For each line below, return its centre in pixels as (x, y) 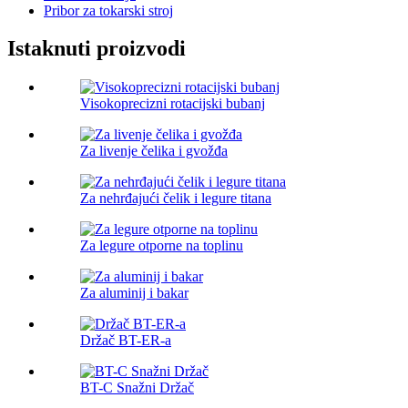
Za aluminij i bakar (134, 293)
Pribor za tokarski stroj (108, 10)
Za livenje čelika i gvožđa (154, 151)
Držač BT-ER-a (126, 341)
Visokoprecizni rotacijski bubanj (173, 104)
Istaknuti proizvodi (97, 49)
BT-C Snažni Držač (137, 388)
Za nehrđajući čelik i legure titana (176, 199)
